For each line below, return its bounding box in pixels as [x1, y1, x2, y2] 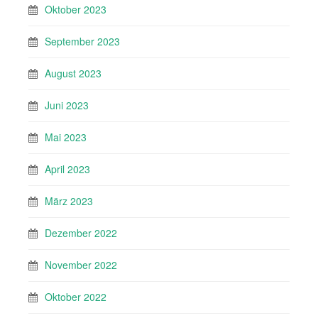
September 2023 [45, 34, 120, 49]
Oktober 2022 [45, 290, 106, 305]
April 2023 [45, 162, 90, 177]
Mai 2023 [45, 130, 87, 145]
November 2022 [45, 258, 117, 273]
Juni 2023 [45, 98, 89, 113]
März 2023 [45, 194, 93, 209]
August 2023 [45, 66, 102, 81]
